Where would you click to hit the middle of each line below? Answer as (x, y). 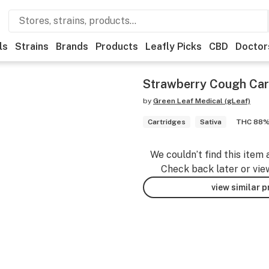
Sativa (211, 122)
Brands (72, 47)
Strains (32, 47)
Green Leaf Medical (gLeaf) (202, 101)
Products (117, 47)
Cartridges (167, 122)
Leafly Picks (174, 47)
